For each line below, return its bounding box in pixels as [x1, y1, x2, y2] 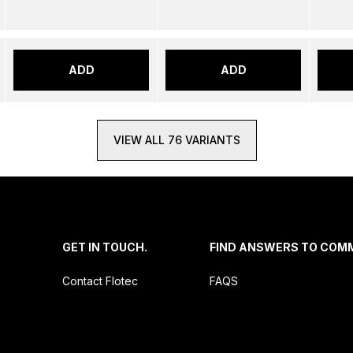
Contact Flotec [62, 274, 139, 288]
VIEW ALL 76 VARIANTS [113, 133, 240, 147]
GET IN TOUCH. [62, 240, 148, 254]
